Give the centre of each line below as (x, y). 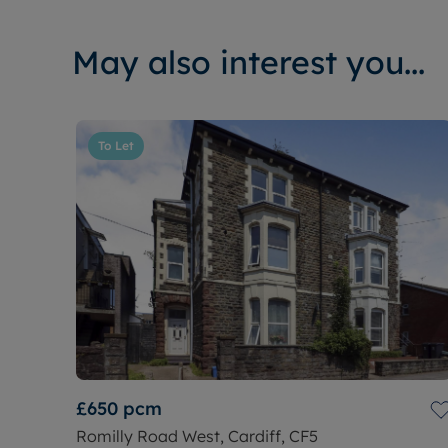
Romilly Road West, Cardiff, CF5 (197, 435)
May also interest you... (248, 61)
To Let (116, 145)
